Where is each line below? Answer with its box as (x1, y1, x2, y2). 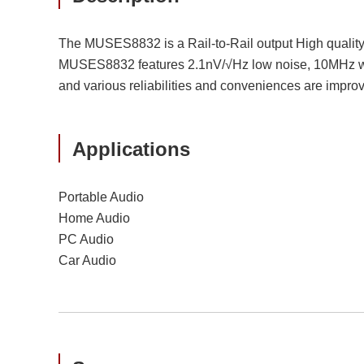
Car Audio (58, 253, 116, 267)
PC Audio (58, 232, 114, 246)
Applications (72, 138, 190, 160)
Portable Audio (58, 190, 144, 204)
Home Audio (58, 211, 130, 225)
